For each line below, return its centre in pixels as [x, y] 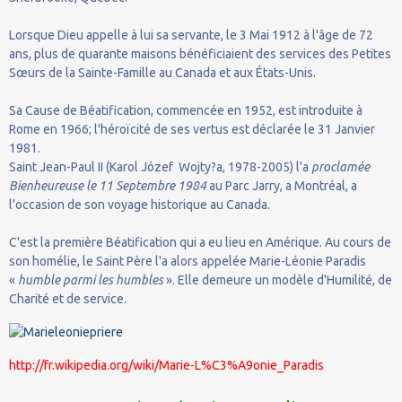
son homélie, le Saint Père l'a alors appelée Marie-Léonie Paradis [188, 261]
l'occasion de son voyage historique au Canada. [140, 204]
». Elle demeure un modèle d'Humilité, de [278, 280]
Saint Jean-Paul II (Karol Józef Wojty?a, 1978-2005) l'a [160, 166]
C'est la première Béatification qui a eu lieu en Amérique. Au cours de [200, 242]
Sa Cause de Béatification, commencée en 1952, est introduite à [186, 110]
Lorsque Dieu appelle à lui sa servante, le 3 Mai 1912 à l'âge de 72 [191, 35]
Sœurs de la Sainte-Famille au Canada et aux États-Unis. [162, 72]
